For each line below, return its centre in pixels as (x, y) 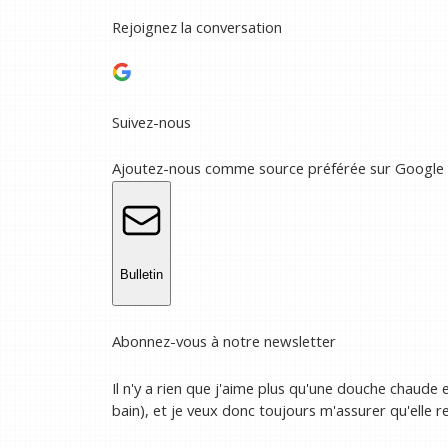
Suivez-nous (151, 121)
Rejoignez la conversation (197, 26)
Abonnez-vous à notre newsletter (224, 341)
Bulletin (141, 274)
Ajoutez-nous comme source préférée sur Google (278, 167)
